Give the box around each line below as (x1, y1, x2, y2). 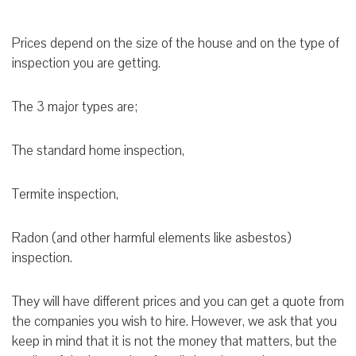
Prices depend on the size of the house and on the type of (12, 34, 339, 53)
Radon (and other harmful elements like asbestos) (12, 229, 292, 248)
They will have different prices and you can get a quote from (12, 292, 344, 311)
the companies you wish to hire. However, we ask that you (12, 312, 337, 331)
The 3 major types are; (12, 98, 137, 117)
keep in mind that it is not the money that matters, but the (12, 332, 337, 351)
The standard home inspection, (12, 141, 184, 161)
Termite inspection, (12, 185, 118, 204)
